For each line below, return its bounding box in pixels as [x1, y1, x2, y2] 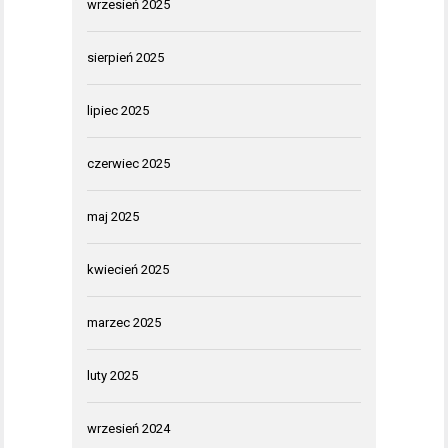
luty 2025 [87, 367, 138, 383]
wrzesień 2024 [87, 420, 170, 436]
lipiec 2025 [87, 102, 149, 118]
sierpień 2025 [87, 49, 164, 65]
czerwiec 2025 [87, 155, 170, 171]
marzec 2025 [87, 314, 161, 330]
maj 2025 [87, 208, 139, 224]
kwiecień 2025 [87, 261, 169, 277]
